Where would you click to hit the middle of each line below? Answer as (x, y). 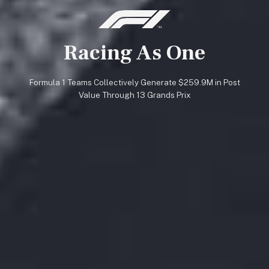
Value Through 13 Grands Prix (134, 95)
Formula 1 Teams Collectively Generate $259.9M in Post (134, 83)
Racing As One (134, 53)
